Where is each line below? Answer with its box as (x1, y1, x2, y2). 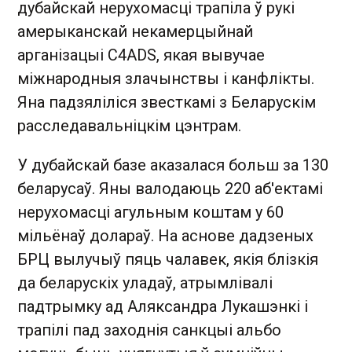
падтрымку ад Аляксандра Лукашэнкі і (17, 296, 308, 316)
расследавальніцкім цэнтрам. (17, 115, 241, 135)
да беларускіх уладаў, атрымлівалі (17, 273, 273, 292)
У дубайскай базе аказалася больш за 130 (17, 155, 328, 174)
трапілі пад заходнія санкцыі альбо (17, 320, 281, 339)
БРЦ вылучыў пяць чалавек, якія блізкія (17, 249, 318, 269)
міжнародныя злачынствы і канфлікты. (17, 68, 314, 88)
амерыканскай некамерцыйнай (17, 21, 253, 41)
